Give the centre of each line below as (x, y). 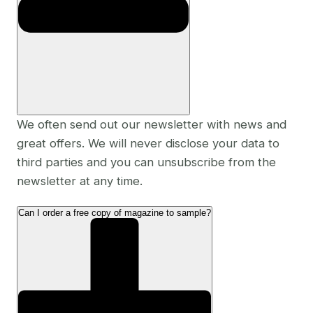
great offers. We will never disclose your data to (148, 143)
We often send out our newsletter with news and (152, 124)
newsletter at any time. (80, 181)
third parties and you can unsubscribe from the (146, 162)
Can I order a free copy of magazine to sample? (115, 213)
